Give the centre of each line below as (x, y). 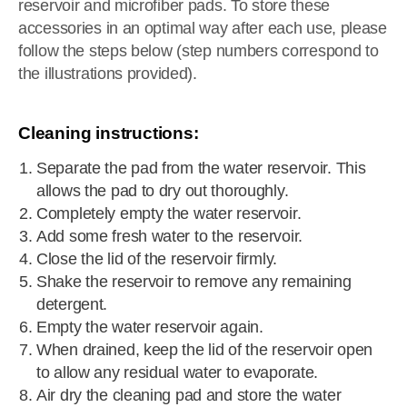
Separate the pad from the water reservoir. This (201, 168)
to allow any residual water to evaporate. (178, 372)
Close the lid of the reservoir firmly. (157, 259)
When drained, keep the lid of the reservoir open (205, 350)
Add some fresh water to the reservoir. (169, 236)
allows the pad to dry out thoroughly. (163, 191)
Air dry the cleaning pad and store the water (189, 395)
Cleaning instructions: (109, 133)
